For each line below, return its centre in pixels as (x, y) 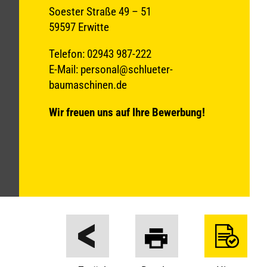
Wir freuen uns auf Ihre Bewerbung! (127, 112)
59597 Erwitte (79, 27)
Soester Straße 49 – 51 (100, 12)
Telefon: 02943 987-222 (100, 54)
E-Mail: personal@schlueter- (111, 70)
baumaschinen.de (88, 85)
